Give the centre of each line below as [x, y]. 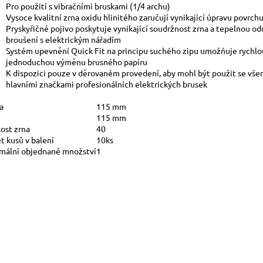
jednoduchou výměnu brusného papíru [77, 61]
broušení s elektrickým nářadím [63, 39]
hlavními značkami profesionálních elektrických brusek [107, 84]
